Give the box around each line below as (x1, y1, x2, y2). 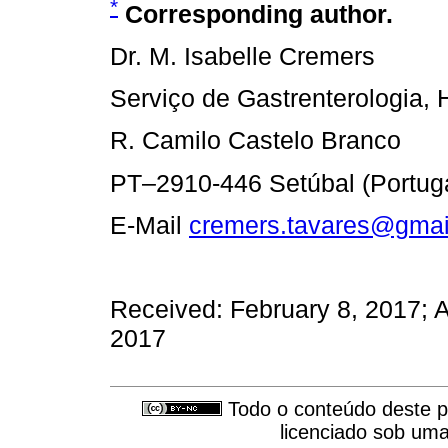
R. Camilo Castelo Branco (110, 126, 401, 155)
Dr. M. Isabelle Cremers (110, 42, 375, 71)
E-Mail (110, 210, 189, 239)
